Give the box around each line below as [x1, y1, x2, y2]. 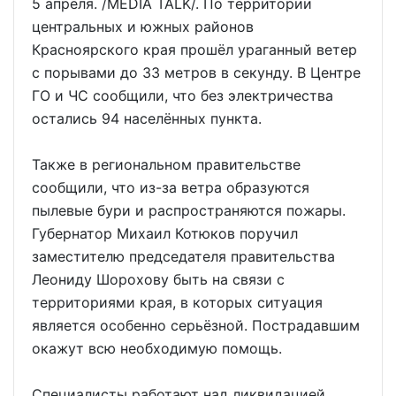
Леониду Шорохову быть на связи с [32, 270, 285, 289]
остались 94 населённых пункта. [32, 110, 262, 128]
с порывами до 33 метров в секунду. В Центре [32, 64, 361, 82]
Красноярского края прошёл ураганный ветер [32, 41, 357, 59]
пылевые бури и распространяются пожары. [32, 202, 346, 220]
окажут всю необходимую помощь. [32, 339, 282, 358]
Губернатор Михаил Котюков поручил [32, 225, 298, 243]
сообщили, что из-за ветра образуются [32, 179, 309, 197]
